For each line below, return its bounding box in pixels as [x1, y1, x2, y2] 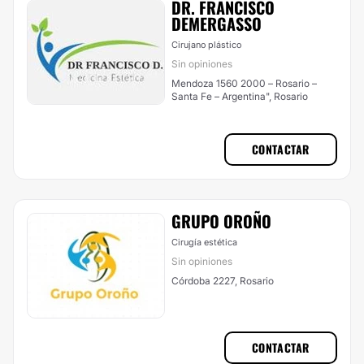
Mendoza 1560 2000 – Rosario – [171, 77, 317, 89]
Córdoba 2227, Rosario [171, 275, 274, 287]
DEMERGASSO [171, 11, 262, 36]
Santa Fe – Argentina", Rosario [171, 90, 308, 102]
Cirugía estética [171, 236, 237, 248]
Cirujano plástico [171, 39, 241, 50]
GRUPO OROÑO [171, 209, 271, 233]
